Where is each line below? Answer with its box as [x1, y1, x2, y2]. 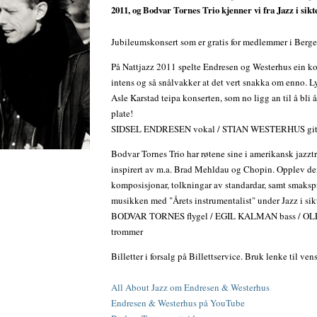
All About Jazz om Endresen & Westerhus [111, 281, 270, 294]
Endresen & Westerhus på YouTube [111, 296, 246, 310]
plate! [111, 107, 134, 120]
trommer [111, 225, 144, 238]
